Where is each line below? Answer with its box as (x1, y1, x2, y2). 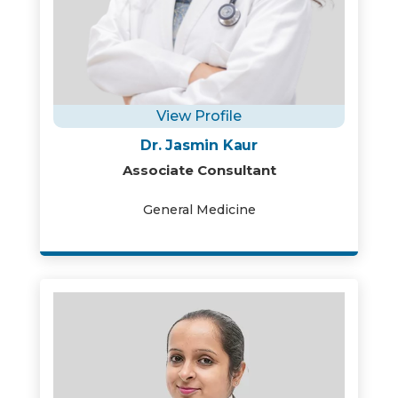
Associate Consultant (122, 162, 276, 179)
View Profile (156, 107, 242, 124)
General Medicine (142, 202, 256, 218)
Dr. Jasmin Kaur (140, 137, 258, 154)
